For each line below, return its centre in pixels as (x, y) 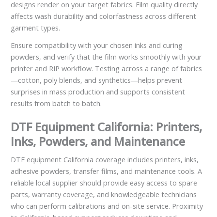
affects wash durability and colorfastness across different (104, 16)
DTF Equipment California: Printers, (107, 126)
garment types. (36, 28)
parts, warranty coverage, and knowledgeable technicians (104, 194)
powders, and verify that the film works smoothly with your (107, 56)
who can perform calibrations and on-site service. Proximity (107, 206)
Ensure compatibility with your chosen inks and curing (97, 45)
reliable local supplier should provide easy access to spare (104, 182)
